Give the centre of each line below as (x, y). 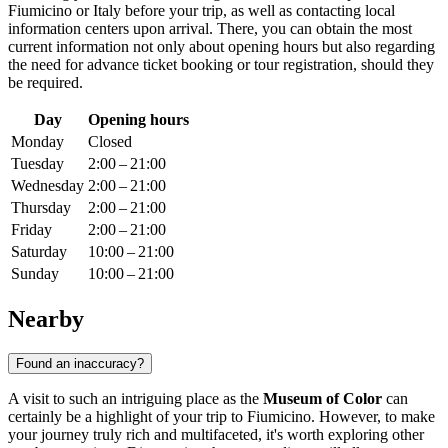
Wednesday (47, 186)
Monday (37, 142)
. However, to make (373, 416)
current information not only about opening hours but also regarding (221, 47)
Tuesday (37, 164)
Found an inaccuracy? (80, 363)
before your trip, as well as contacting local (258, 11)
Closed (110, 142)
